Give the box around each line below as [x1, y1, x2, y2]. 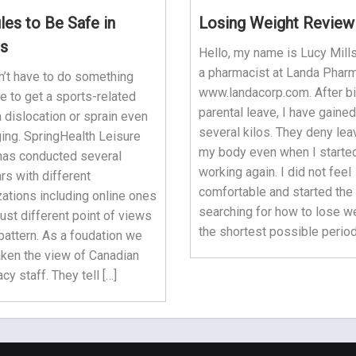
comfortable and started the [199, 184, 353, 199]
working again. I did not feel [199, 164, 351, 180]
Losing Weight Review [199, 13, 354, 33]
